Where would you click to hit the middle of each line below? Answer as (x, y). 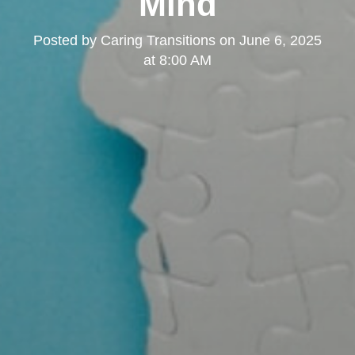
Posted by (67, 41)
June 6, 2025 (281, 41)
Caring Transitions (158, 41)
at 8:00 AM (177, 61)
